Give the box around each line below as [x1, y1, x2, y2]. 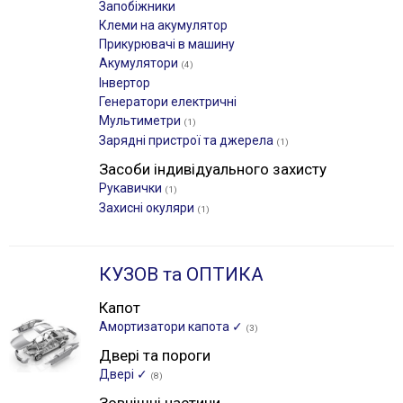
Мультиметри [99, 113, 184, 128]
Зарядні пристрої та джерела [99, 133, 276, 148]
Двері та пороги [99, 346, 210, 364]
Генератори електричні [99, 94, 237, 109]
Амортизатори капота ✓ [99, 319, 246, 334]
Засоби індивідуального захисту [99, 160, 327, 178]
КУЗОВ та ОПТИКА [99, 264, 264, 285]
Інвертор [99, 76, 150, 90]
